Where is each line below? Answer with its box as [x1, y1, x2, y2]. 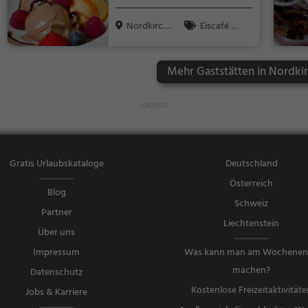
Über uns [38, 225, 76, 241]
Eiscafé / [199, 18, 235, 34]
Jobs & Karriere [25, 285, 88, 301]
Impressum [33, 245, 80, 261]
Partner [41, 205, 72, 221]
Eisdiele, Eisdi [184, 34, 237, 50]
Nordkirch [126, 18, 168, 34]
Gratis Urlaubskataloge [9, 156, 104, 173]
